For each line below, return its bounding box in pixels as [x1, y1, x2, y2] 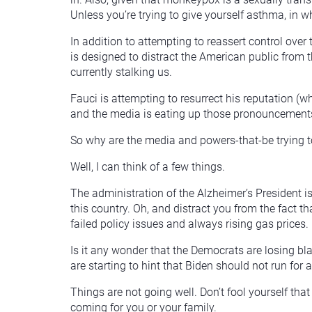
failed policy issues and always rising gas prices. [70, 217, 309, 231]
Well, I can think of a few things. [70, 159, 225, 173]
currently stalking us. [70, 65, 172, 79]
